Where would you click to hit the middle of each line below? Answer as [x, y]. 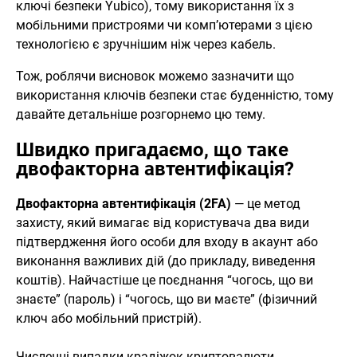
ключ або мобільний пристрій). [109, 318]
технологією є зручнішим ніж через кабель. [146, 44]
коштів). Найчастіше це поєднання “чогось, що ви [165, 280]
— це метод [266, 203]
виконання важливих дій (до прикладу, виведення [166, 261]
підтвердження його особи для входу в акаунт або [167, 241]
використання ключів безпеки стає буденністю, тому [175, 95]
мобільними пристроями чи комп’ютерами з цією [164, 25]
